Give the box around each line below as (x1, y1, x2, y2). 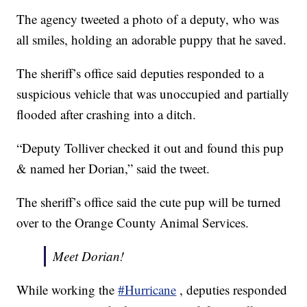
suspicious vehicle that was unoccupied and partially (16, 85, 290, 103)
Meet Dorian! (53, 247, 125, 265)
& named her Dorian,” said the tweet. (16, 160, 210, 177)
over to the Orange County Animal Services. (16, 214, 249, 232)
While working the (16, 281, 119, 299)
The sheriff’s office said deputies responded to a (16, 64, 265, 82)
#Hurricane (118, 281, 177, 299)
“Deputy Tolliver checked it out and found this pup (16, 139, 284, 157)
